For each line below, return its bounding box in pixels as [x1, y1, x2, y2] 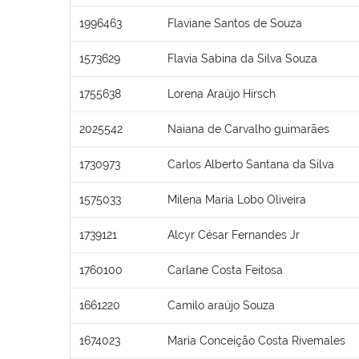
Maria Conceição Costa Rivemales [167, 333, 345, 347]
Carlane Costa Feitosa [167, 263, 283, 276]
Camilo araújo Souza [167, 298, 275, 312]
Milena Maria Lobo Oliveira [167, 192, 306, 206]
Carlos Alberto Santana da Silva [167, 157, 334, 171]
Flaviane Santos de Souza [167, 16, 302, 30]
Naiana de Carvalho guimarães [167, 122, 329, 135]
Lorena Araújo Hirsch [167, 87, 276, 100]
